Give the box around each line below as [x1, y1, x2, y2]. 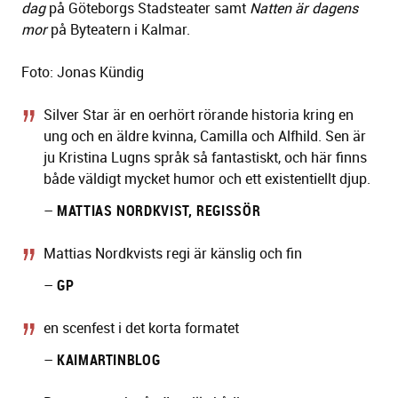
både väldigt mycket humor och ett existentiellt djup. [44, 169, 370, 189]
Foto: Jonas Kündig [21, 62, 144, 83]
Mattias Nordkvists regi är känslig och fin [44, 243, 302, 264]
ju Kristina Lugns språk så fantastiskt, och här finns [44, 147, 367, 168]
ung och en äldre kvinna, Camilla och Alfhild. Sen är [44, 126, 366, 147]
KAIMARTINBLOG [57, 350, 161, 370]
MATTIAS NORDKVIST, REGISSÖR [57, 201, 261, 221]
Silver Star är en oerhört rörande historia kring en [44, 105, 354, 125]
